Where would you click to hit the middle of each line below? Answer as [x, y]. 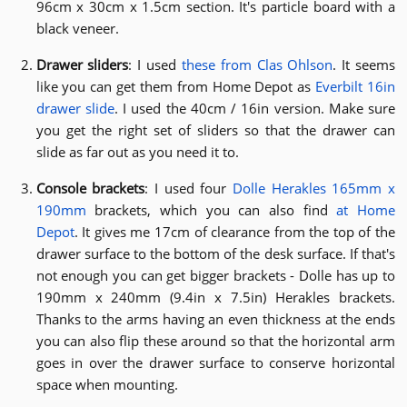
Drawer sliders [82, 65]
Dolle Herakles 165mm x [314, 189]
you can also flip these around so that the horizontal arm [215, 341]
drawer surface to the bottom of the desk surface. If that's [215, 254]
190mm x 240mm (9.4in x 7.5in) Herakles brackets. [215, 298]
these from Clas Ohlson [257, 65]
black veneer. [77, 29]
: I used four [189, 189]
